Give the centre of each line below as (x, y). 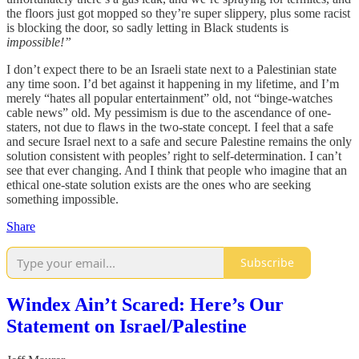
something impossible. (63, 199)
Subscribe (267, 263)
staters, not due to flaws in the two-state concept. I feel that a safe (170, 127)
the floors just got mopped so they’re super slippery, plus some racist (178, 13)
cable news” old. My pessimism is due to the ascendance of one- (169, 112)
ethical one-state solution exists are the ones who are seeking (159, 184)
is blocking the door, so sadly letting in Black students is (147, 27)
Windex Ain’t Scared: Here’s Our (145, 305)
